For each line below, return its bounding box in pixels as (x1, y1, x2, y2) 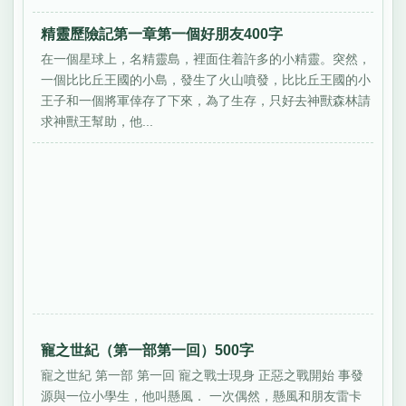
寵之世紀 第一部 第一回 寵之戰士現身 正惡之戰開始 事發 (41, 367, 364, 382)
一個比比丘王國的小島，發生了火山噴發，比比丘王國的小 (41, 72, 372, 88)
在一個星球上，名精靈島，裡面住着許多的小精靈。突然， (41, 52, 372, 67)
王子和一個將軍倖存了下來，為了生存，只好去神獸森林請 (41, 93, 372, 109)
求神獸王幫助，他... (41, 114, 154, 130)
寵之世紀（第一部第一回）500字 (41, 342, 255, 358)
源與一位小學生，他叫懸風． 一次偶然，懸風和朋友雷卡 (41, 388, 362, 403)
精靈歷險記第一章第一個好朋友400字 (41, 26, 284, 43)
